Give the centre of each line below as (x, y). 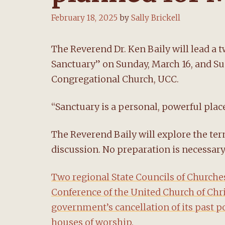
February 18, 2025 (84, 18)
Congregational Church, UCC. (115, 79)
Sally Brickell (156, 18)
